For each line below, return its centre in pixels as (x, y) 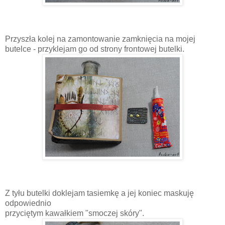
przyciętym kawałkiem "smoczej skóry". (75, 213)
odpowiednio (28, 203)
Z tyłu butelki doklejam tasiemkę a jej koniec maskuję (99, 193)
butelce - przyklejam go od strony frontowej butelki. (95, 49)
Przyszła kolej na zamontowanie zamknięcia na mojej (100, 39)
